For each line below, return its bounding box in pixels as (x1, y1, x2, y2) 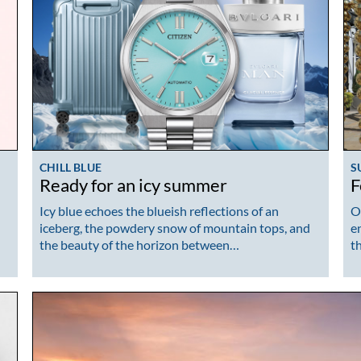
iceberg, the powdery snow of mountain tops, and (39, 219, 310, 235)
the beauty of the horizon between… (39, 236, 239, 252)
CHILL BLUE (39, 160, 102, 175)
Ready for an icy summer (39, 175, 227, 197)
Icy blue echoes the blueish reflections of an (39, 202, 279, 218)
